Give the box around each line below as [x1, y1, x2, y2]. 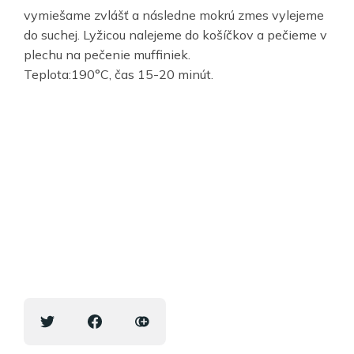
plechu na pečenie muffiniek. [24, 47, 190, 63]
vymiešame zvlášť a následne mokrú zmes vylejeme [24, 7, 324, 24]
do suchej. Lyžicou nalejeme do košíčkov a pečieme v [24, 27, 327, 43]
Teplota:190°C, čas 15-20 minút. [24, 66, 213, 83]
